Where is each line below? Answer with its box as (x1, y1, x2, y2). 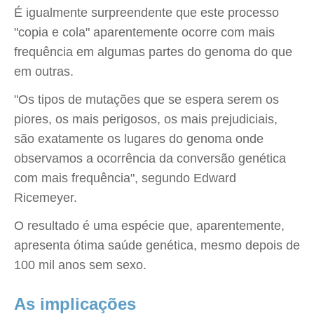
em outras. (14, 64, 74, 78)
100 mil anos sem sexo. (14, 258, 146, 272)
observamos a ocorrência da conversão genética (14, 151, 286, 165)
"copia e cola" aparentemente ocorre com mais (14, 25, 275, 39)
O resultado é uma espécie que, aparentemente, (14, 219, 285, 233)
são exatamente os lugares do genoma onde (14, 132, 264, 146)
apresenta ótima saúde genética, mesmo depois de (14, 238, 300, 252)
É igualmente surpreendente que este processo (14, 6, 279, 20)
